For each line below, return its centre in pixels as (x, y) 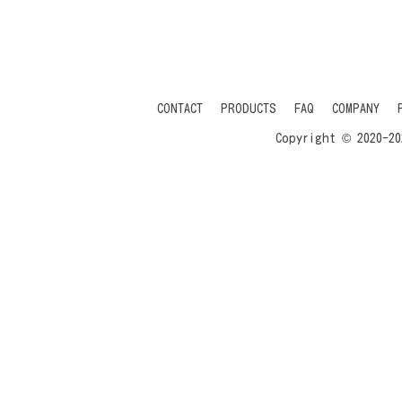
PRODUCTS (249, 108)
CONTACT (180, 108)
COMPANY (356, 108)
